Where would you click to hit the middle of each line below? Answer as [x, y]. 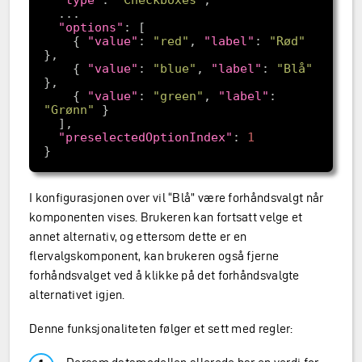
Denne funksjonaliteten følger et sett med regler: [161, 328]
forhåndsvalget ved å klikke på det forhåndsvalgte [164, 275]
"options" [90, 27]
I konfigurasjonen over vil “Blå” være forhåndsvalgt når [177, 198]
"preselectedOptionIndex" [145, 137]
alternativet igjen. [77, 295]
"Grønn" [69, 109]
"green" [178, 96]
